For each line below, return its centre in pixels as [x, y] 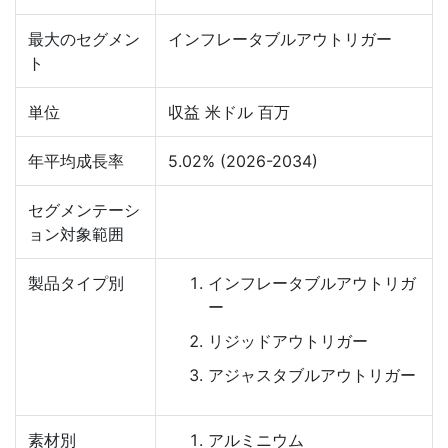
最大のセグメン [84, 38]
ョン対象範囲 [76, 233]
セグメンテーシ [84, 209]
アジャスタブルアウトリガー [312, 374]
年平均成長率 [76, 160]
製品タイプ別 [76, 282]
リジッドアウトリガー [288, 340]
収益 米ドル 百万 [229, 111]
